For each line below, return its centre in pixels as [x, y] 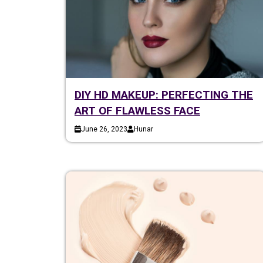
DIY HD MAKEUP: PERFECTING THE [164, 95]
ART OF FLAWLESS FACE [137, 110]
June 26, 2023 [104, 129]
